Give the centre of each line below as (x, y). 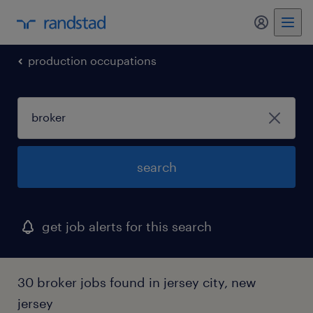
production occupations (92, 60)
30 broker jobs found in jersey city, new (137, 282)
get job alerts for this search (127, 226)
